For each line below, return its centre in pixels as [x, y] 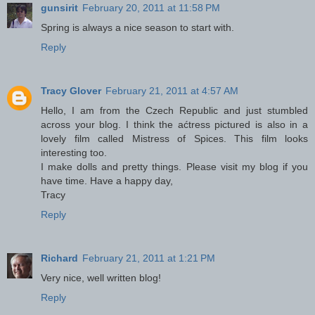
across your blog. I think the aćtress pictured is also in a [174, 124]
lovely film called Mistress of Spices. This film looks [174, 138]
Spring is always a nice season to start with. [137, 27]
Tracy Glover [71, 90]
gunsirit [59, 7]
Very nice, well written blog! [101, 277]
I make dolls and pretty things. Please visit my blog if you [174, 166]
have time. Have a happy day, [107, 180]
